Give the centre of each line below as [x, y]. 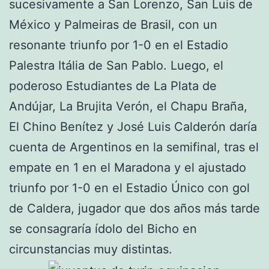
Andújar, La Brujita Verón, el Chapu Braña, [128, 107]
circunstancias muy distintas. [91, 249]
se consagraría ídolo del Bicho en [103, 229]
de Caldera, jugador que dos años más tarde [134, 209]
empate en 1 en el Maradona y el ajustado [128, 168]
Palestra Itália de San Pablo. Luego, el [116, 66]
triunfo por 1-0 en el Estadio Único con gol [129, 188]
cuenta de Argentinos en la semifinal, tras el [134, 147]
